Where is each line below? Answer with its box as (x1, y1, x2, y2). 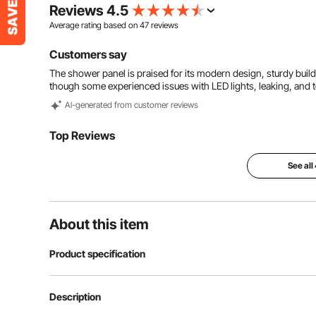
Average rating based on (49, 20, 140, 30)
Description (49, 291, 101, 303)
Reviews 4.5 (49, 2, 128, 19)
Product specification (49, 248, 145, 260)
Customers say (49, 47, 127, 61)
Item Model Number (61, 288, 145, 300)
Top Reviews (49, 128, 115, 142)
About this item (49, 216, 149, 233)
